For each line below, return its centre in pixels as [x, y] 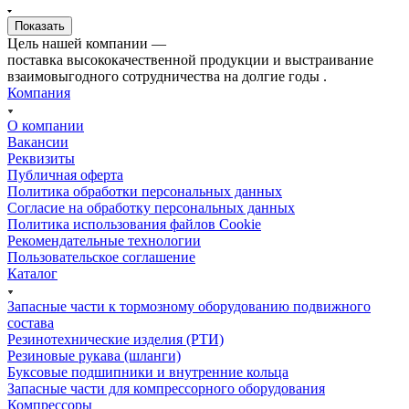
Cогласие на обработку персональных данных [151, 207]
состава [31, 322]
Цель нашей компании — [87, 43]
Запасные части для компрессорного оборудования [166, 388]
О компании [46, 125]
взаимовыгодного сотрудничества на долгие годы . [167, 76]
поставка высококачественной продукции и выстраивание [190, 59]
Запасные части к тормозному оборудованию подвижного [189, 306]
